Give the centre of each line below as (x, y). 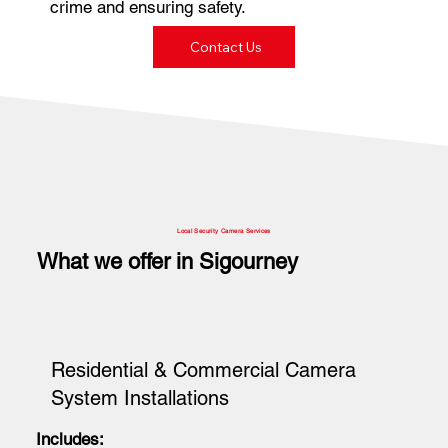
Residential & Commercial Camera (203, 370)
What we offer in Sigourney (167, 262)
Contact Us (225, 46)
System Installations (139, 398)
